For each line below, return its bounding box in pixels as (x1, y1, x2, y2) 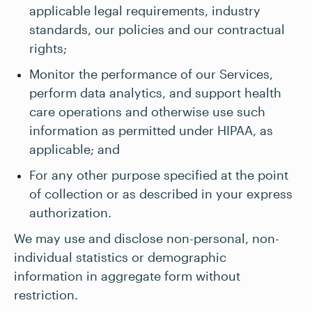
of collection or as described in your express (29, 186, 292, 201)
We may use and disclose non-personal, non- (14, 231, 279, 246)
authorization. (29, 205, 111, 220)
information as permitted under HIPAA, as (29, 123, 273, 138)
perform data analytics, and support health (29, 85, 281, 100)
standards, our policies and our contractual (29, 22, 285, 37)
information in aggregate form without (14, 268, 240, 283)
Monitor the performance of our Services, (29, 66, 273, 81)
